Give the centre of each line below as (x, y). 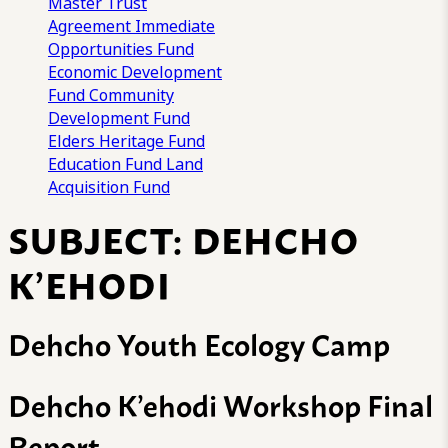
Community (131, 95)
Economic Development (135, 72)
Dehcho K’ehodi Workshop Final (220, 404)
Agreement (89, 26)
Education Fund (105, 164)
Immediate (175, 26)
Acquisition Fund (109, 187)
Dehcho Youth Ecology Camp (199, 343)
